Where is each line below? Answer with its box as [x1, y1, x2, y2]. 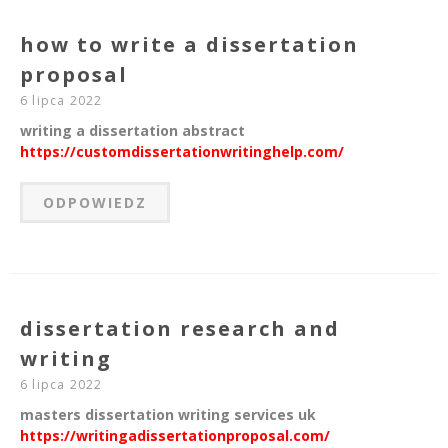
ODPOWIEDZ [43, 193, 147, 213]
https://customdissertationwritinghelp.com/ [20, 142, 344, 162]
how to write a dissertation [20, 31, 359, 59]
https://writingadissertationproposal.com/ [20, 426, 330, 446]
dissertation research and [20, 315, 340, 343]
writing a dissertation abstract [20, 121, 245, 141]
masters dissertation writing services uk [20, 405, 316, 425]
